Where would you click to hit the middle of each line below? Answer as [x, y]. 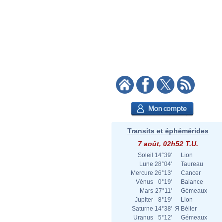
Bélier [189, 209]
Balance [192, 182]
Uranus [143, 218]
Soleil [145, 155]
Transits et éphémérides [168, 131]
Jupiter [144, 200]
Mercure [142, 173]
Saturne [142, 209]
